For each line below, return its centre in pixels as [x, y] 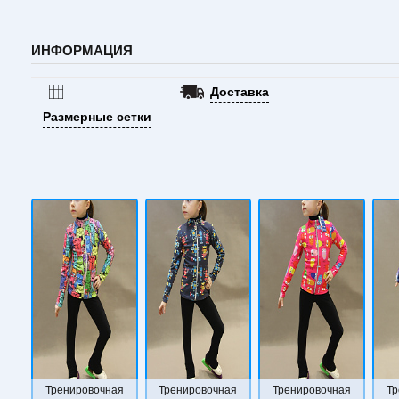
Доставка [240, 91]
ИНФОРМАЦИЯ [82, 51]
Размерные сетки [98, 116]
